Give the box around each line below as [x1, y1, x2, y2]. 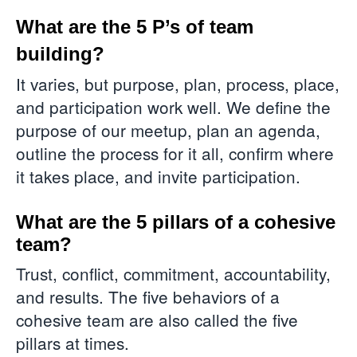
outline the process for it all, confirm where [16, 141, 334, 166]
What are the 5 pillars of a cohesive [16, 210, 335, 233]
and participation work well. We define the [16, 95, 331, 120]
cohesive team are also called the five [16, 307, 298, 331]
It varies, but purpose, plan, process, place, [16, 72, 339, 96]
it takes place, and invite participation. [16, 164, 305, 189]
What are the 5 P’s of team [16, 16, 253, 38]
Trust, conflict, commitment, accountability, [16, 261, 331, 285]
